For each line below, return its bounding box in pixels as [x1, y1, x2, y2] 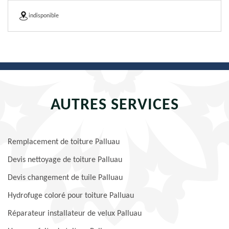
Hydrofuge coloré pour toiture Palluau [8, 192, 134, 200]
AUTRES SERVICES [50, 97, 179, 113]
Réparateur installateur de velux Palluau [8, 210, 142, 218]
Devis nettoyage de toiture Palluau [8, 156, 122, 164]
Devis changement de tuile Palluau [8, 174, 123, 182]
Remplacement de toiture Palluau [8, 138, 120, 146]
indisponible [29, 13, 59, 19]
